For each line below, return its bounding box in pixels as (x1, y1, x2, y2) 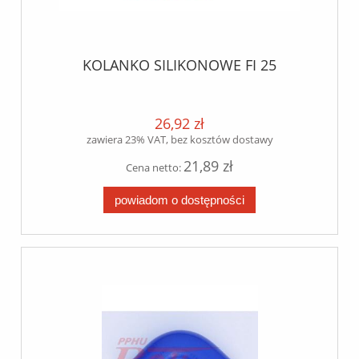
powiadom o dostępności (115, 192, 244, 207)
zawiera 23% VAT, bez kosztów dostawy (86, 131, 273, 147)
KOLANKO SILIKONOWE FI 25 (83, 54, 276, 75)
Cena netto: (126, 159, 184, 175)
